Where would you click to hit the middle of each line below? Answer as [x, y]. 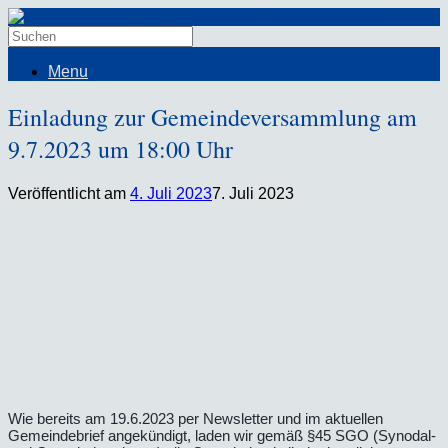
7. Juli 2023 [253, 193]
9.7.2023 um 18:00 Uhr [120, 148]
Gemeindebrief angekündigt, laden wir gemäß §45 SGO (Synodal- [222, 435]
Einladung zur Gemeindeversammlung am [212, 116]
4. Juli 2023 [171, 193]
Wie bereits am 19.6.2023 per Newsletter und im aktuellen [195, 418]
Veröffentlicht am [69, 193]
